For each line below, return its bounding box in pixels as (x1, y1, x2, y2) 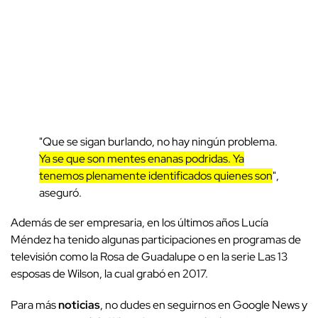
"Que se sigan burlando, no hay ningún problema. (39, 134, 278, 150)
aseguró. (39, 185, 84, 201)
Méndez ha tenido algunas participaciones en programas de (11, 232, 301, 248)
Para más (11, 297, 58, 313)
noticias (58, 297, 100, 313)
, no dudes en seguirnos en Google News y (100, 297, 307, 313)
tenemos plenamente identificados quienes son (39, 168, 273, 184)
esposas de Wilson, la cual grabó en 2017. (11, 266, 210, 282)
